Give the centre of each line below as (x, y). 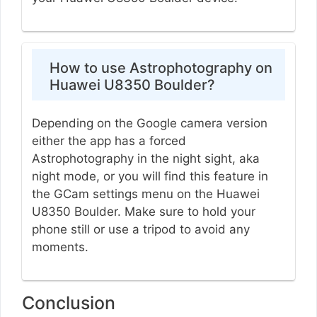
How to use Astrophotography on (161, 68)
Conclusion (69, 303)
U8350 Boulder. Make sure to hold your (143, 212)
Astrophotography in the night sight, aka (145, 159)
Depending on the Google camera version (149, 123)
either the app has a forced (109, 141)
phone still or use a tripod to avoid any (140, 230)
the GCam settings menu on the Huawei (145, 194)
